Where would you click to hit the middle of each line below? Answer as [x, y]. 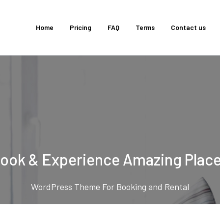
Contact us [188, 27]
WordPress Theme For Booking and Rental [110, 187]
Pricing [81, 27]
